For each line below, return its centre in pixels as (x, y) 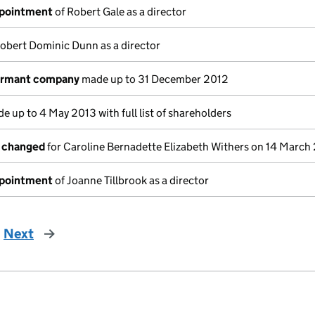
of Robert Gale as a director (120, 12)
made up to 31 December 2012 (154, 79)
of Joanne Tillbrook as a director (131, 180)
